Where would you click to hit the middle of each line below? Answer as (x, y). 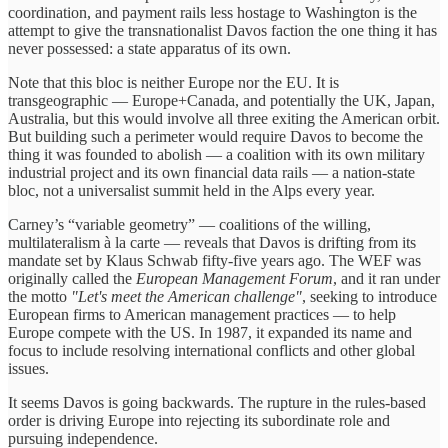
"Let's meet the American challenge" (186, 296)
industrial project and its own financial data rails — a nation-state (211, 172)
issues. (28, 368)
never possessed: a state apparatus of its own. (149, 48)
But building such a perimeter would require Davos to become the (215, 136)
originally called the (72, 278)
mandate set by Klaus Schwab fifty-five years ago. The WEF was (214, 260)
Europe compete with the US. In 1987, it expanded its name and (210, 332)
